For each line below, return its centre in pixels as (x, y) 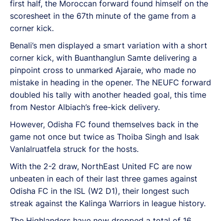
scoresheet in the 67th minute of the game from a (103, 16)
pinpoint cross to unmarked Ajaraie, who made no (103, 70)
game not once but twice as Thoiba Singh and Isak (105, 136)
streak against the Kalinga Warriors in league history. (108, 203)
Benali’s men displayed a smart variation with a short (109, 45)
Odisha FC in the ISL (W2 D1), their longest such (99, 191)
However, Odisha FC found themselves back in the (104, 124)
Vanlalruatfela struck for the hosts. (74, 149)
